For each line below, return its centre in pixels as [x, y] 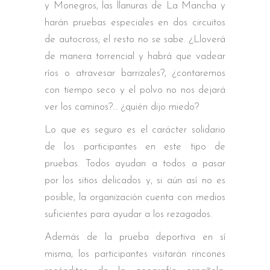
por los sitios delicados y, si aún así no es [135, 180]
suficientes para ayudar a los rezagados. [128, 214]
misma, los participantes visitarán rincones [135, 254]
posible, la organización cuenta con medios [135, 197]
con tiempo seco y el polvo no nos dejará [135, 90]
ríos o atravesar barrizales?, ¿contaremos [135, 73]
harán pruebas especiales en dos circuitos [135, 22]
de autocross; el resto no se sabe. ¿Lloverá [135, 39]
